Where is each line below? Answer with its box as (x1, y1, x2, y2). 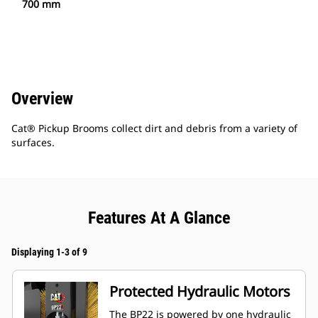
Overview (11, 89, 73, 109)
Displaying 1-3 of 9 (11, 246, 87, 258)
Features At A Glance (88, 208, 230, 229)
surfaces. (11, 136, 55, 150)
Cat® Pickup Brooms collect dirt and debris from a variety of (11, 121, 297, 136)
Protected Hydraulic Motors (177, 282, 290, 302)
